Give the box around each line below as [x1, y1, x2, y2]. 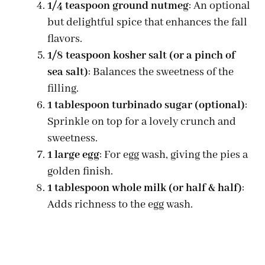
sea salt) [47, 65, 88, 80]
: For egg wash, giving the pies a [99, 148, 248, 163]
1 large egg [47, 148, 99, 163]
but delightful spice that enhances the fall [47, 15, 247, 30]
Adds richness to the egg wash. [47, 198, 193, 212]
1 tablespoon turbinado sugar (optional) [47, 98, 245, 113]
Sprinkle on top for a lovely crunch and [47, 115, 236, 130]
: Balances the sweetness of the [88, 65, 234, 80]
